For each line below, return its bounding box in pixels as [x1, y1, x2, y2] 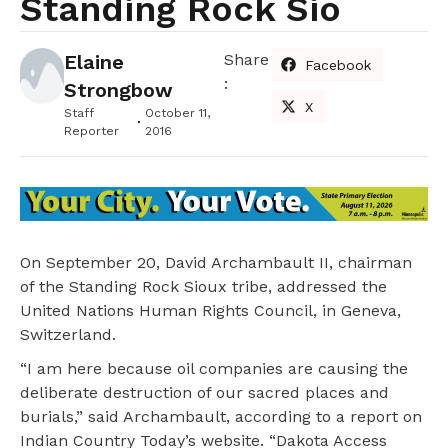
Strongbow [63, 77, 173, 102]
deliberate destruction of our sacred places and [20, 382, 389, 402]
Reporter [63, 123, 119, 138]
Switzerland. [20, 324, 116, 344]
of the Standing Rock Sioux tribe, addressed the [20, 276, 387, 296]
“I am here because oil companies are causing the [20, 358, 408, 378]
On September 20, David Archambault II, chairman [20, 252, 412, 272]
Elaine [63, 49, 124, 74]
